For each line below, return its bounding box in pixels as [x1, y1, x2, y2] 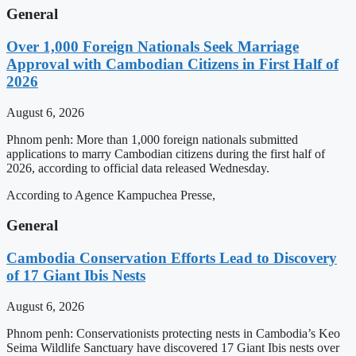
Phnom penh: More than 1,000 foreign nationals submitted [6, 132, 298, 146]
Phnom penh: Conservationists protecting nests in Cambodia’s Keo [6, 326, 340, 340]
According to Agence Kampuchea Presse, [6, 188, 215, 202]
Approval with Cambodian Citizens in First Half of [6, 55, 339, 72]
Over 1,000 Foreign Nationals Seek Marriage [6, 37, 299, 55]
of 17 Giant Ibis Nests [6, 267, 145, 284]
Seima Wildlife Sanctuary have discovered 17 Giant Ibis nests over [6, 340, 339, 354]
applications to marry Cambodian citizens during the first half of [6, 146, 325, 161]
